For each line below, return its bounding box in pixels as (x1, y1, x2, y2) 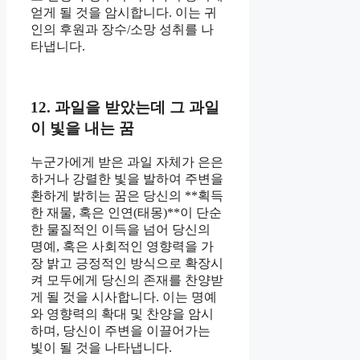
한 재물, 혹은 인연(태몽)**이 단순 (31, 206, 222, 220)
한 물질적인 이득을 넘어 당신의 (31, 223, 211, 237)
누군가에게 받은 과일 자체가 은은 (31, 155, 223, 170)
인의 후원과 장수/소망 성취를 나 (31, 22, 214, 36)
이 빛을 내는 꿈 (31, 120, 134, 137)
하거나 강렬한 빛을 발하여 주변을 (31, 172, 223, 186)
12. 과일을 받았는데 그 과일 (31, 99, 219, 117)
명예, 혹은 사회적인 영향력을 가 (31, 239, 214, 254)
